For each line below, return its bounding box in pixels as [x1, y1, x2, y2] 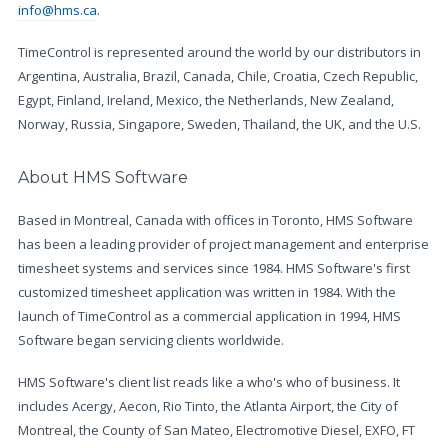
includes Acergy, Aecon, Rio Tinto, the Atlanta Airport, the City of [18, 397, 398, 415]
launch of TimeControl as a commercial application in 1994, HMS [18, 307, 401, 325]
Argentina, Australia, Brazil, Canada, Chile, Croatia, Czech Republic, [18, 67, 418, 85]
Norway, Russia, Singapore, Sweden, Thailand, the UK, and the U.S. [18, 115, 421, 133]
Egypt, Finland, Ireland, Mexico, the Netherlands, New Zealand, [18, 91, 394, 109]
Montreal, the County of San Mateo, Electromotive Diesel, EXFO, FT [18, 421, 415, 439]
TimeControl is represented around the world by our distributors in [18, 43, 421, 61]
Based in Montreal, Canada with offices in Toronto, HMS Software [18, 211, 413, 229]
